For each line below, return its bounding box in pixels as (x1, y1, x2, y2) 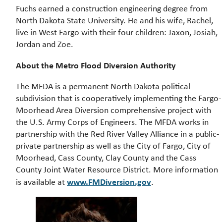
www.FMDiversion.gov (67, 175, 151, 188)
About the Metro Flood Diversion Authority (16, 59, 176, 72)
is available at (16, 176, 67, 188)
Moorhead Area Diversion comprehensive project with (16, 104, 211, 116)
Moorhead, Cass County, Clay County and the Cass (16, 152, 196, 164)
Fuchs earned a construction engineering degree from (16, 2, 208, 15)
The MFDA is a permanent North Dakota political (16, 80, 190, 93)
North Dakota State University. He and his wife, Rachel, (16, 14, 213, 27)
